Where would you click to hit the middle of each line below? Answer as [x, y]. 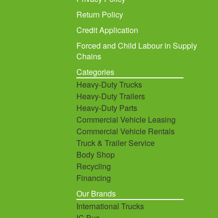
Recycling [93, 166]
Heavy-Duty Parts [107, 108]
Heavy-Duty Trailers [110, 96]
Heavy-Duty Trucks [109, 84]
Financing [93, 178]
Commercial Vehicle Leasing [126, 119]
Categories [95, 72]
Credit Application [107, 30]
